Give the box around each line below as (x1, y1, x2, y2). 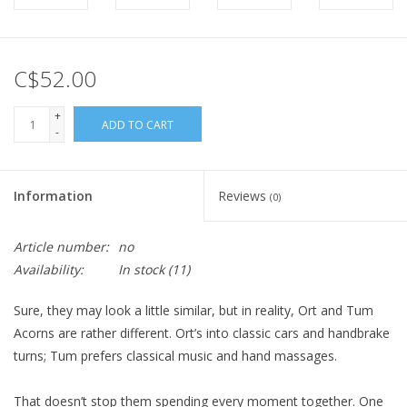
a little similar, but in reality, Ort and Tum (131, 302, 373, 320)
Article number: (14, 238, 109, 256)
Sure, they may (14, 302, 105, 320)
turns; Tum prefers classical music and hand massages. (14, 347, 337, 365)
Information (14, 187, 93, 205)
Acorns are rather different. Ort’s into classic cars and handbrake (14, 324, 390, 342)
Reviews (218, 187, 270, 205)
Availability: (14, 261, 84, 279)
